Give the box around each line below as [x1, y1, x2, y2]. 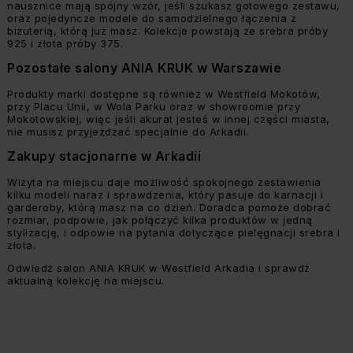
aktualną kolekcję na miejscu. [7, 274, 165, 287]
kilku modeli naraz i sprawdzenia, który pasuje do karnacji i [7, 188, 323, 201]
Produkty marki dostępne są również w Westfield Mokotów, [7, 87, 321, 100]
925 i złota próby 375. [7, 37, 123, 50]
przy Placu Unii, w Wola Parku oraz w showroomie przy [7, 100, 300, 113]
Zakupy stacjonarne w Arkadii [7, 148, 201, 164]
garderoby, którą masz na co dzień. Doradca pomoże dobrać [7, 201, 331, 214]
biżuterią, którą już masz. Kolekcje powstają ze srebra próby [7, 24, 328, 37]
